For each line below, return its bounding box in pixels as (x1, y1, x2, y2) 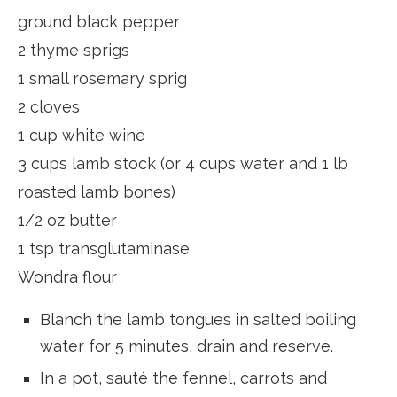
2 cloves (18, 97, 80, 117)
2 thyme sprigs (18, 41, 129, 60)
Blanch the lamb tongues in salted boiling (40, 310, 356, 330)
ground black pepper (18, 12, 180, 32)
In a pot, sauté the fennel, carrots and (40, 369, 327, 388)
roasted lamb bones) (18, 183, 175, 202)
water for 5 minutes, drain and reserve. (40, 337, 333, 356)
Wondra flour (18, 268, 117, 287)
